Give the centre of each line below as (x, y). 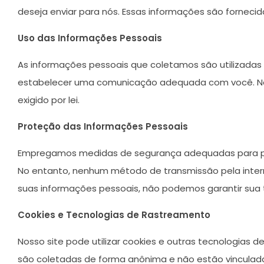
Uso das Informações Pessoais (90, 38)
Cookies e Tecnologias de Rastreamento (114, 215)
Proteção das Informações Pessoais (103, 127)
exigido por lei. (49, 100)
